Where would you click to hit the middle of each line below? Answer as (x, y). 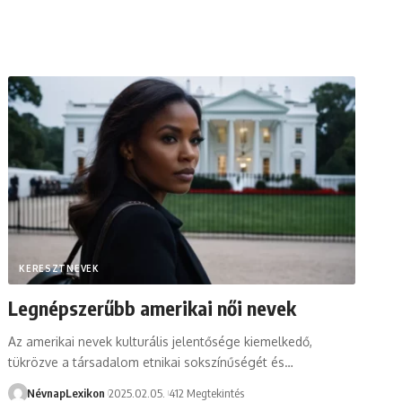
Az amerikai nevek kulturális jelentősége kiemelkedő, (161, 341)
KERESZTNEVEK (59, 268)
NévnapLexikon (66, 393)
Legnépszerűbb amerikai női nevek (153, 307)
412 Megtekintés (207, 393)
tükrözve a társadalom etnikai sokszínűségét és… (151, 362)
